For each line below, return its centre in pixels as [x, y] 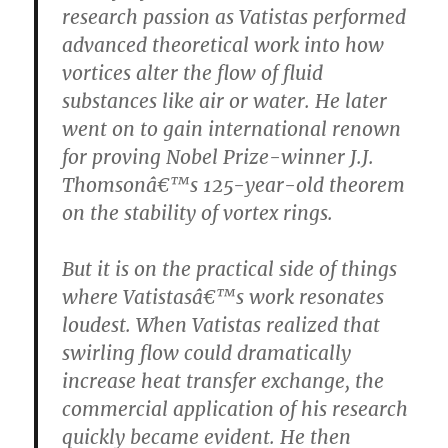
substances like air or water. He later [225, 101]
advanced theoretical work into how [223, 45]
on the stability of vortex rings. [198, 213]
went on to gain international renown [232, 129]
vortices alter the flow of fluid [193, 73]
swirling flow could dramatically [207, 353]
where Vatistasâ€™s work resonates [223, 297]
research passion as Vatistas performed [234, 17]
